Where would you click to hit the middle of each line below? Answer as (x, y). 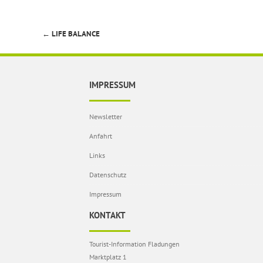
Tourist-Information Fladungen (134, 244)
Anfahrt (101, 136)
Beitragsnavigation (81, 39)
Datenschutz (108, 175)
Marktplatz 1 (108, 257)
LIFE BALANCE (75, 34)
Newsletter (106, 117)
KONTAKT (107, 215)
